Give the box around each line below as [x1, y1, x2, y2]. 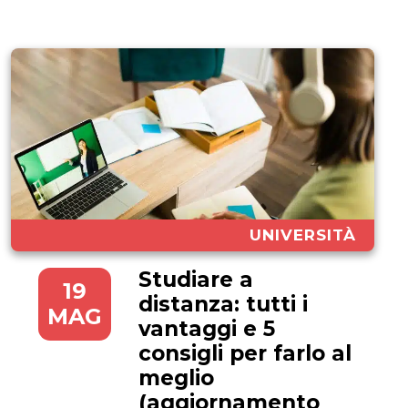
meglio [138, 364, 214, 391]
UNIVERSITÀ [250, 225, 356, 244]
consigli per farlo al [138, 340, 352, 366]
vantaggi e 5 [138, 315, 275, 342]
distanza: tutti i [138, 291, 308, 317]
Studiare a [138, 266, 253, 292]
